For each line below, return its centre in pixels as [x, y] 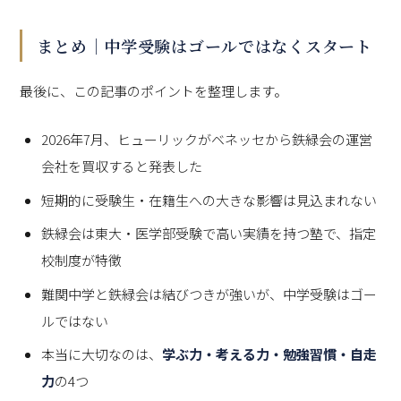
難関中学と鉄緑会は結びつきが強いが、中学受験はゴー [209, 294]
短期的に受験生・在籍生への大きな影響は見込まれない [209, 200]
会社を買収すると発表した [122, 166]
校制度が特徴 [82, 260]
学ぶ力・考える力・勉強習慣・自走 [270, 354]
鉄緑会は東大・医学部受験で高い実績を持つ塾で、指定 [209, 234]
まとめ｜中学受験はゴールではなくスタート [205, 46]
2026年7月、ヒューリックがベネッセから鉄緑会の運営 [207, 140]
